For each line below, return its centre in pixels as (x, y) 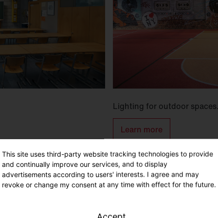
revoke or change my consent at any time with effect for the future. (109, 184)
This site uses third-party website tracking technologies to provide (108, 154)
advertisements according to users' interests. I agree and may (100, 174)
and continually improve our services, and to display (85, 164)
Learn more (142, 130)
